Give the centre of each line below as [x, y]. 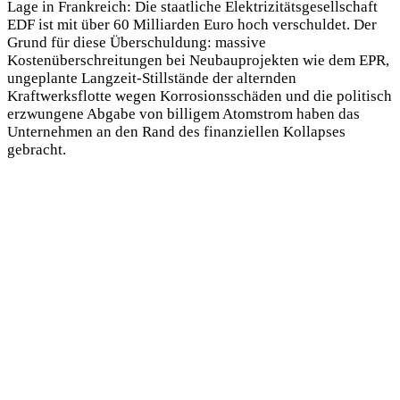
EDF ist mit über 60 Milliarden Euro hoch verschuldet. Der [192, 25]
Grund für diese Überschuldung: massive [137, 43]
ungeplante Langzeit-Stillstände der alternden [152, 79]
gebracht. [37, 150]
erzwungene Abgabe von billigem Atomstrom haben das [183, 114]
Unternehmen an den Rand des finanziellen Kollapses [176, 132]
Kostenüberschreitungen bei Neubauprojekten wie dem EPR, [198, 61]
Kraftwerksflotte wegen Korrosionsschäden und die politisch [200, 96]
